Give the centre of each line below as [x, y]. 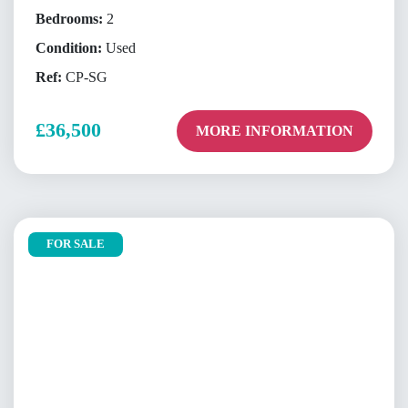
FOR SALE [76, 244]
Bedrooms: [69, 19]
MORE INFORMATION [274, 130]
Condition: [69, 48]
